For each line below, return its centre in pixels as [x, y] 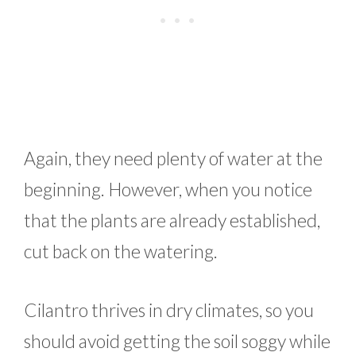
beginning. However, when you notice [168, 190]
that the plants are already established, [172, 221]
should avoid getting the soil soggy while [177, 341]
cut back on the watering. [121, 252]
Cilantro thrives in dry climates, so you [169, 310]
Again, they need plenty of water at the [173, 159]
